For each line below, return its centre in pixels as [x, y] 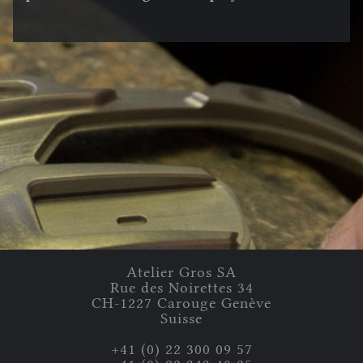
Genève [246, 303]
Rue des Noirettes [171, 288]
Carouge [187, 303]
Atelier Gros [169, 272]
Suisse [181, 318]
